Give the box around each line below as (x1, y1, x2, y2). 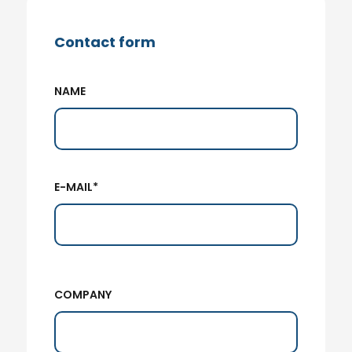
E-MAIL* (53, 178, 98, 195)
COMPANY (53, 286, 112, 302)
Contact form (53, 32, 156, 53)
